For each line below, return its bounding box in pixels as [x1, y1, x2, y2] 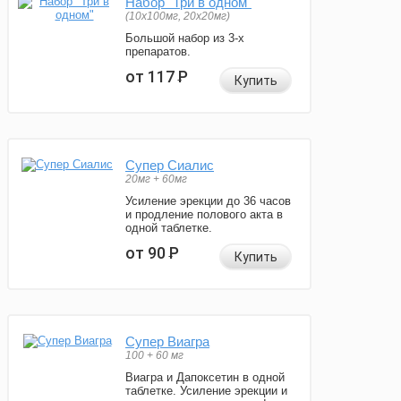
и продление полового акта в [125, 208, 283, 222]
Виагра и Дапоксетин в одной [125, 371, 285, 385]
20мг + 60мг [125, 173, 187, 186]
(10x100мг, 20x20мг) [125, 10, 230, 23]
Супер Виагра [125, 334, 209, 350]
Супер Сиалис [125, 158, 214, 174]
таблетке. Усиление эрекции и [125, 384, 287, 398]
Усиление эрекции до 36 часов [125, 194, 291, 209]
